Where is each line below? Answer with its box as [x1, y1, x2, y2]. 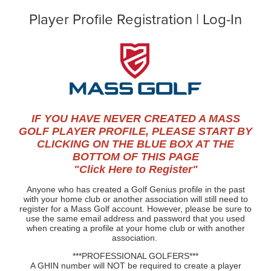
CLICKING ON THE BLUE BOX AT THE [37, 138, 234, 150]
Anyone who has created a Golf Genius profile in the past [26, 184, 245, 194]
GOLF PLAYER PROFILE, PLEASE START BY [19, 125, 252, 137]
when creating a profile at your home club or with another [26, 223, 245, 233]
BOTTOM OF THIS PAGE [72, 151, 199, 163]
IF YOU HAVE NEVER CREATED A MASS [31, 113, 240, 125]
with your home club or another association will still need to [23, 194, 248, 204]
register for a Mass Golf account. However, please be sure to [19, 204, 252, 214]
